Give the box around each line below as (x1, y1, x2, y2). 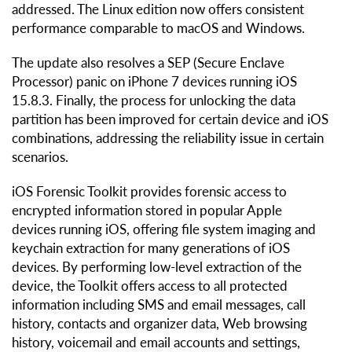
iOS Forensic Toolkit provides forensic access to (12, 183, 287, 200)
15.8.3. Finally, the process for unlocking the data (12, 92, 295, 109)
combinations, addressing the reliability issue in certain (12, 130, 324, 147)
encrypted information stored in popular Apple (12, 202, 282, 219)
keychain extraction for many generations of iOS (12, 240, 290, 257)
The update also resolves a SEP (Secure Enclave (12, 54, 284, 71)
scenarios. (12, 148, 68, 166)
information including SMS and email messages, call (12, 296, 306, 313)
